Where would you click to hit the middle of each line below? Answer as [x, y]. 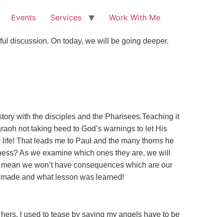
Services [66, 17]
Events [23, 17]
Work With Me [135, 17]
